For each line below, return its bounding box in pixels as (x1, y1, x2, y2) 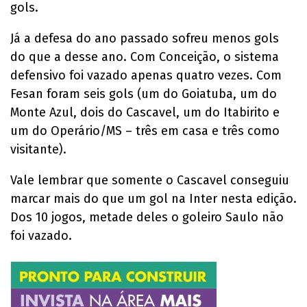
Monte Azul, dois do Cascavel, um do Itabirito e (10, 105, 280, 121)
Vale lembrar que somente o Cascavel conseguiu (10, 173, 289, 188)
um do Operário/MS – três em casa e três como (10, 123, 280, 139)
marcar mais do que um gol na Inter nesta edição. (10, 191, 297, 207)
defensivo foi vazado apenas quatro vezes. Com (10, 68, 282, 84)
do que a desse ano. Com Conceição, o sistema (10, 49, 279, 65)
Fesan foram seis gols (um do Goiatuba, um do (10, 86, 277, 102)
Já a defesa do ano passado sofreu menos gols (10, 31, 279, 47)
